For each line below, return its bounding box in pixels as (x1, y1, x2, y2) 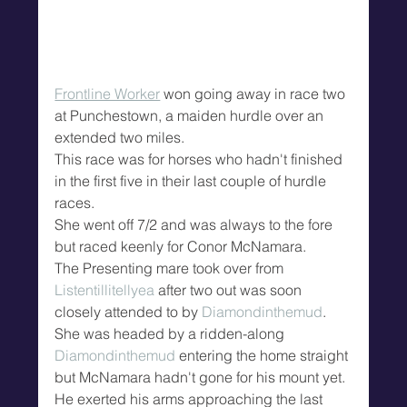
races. (55, 194, 95, 213)
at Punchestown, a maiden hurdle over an (55, 106, 328, 125)
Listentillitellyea (55, 281, 155, 300)
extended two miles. (55, 128, 185, 147)
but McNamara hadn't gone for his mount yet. (55, 368, 346, 387)
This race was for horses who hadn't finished (55, 150, 347, 169)
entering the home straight (175, 346, 352, 365)
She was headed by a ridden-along (55, 324, 289, 343)
